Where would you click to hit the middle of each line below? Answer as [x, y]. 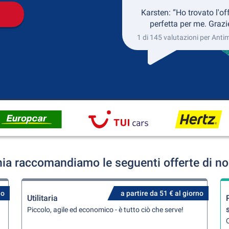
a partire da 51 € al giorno [162, 193]
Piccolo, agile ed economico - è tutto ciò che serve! [106, 210]
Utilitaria [43, 198]
